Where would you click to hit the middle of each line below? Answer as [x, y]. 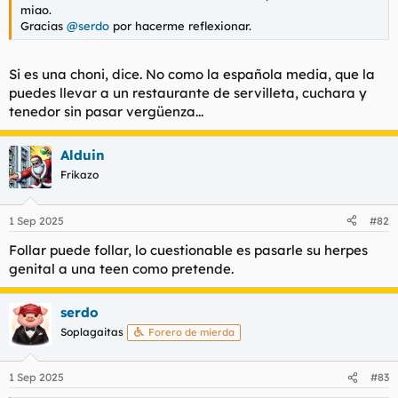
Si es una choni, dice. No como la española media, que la [192, 74]
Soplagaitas [92, 331]
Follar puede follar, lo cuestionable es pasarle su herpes [188, 250]
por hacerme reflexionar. [180, 25]
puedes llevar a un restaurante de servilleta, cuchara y [188, 93]
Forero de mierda [192, 332]
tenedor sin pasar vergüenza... [106, 111]
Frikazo [80, 175]
